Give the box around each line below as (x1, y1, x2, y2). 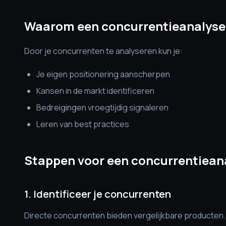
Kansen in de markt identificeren (36, 85, 154, 96)
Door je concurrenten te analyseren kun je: (24, 45, 183, 56)
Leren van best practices (36, 119, 129, 130)
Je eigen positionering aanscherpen (36, 69, 170, 80)
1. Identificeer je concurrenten (24, 187, 171, 201)
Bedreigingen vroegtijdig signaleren (36, 102, 168, 113)
